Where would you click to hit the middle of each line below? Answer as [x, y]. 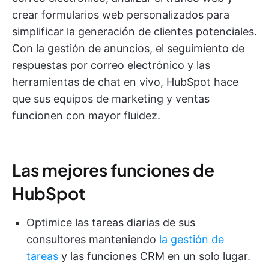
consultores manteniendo [93, 240]
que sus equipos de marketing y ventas [111, 99]
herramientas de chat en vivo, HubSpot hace [125, 82]
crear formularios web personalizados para [121, 15]
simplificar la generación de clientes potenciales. [134, 32]
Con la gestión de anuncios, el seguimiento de [128, 49]
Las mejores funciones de [113, 170]
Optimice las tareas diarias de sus [111, 223]
